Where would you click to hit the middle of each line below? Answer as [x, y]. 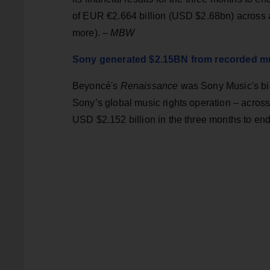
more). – [92, 33]
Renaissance [150, 86]
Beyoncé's [96, 86]
